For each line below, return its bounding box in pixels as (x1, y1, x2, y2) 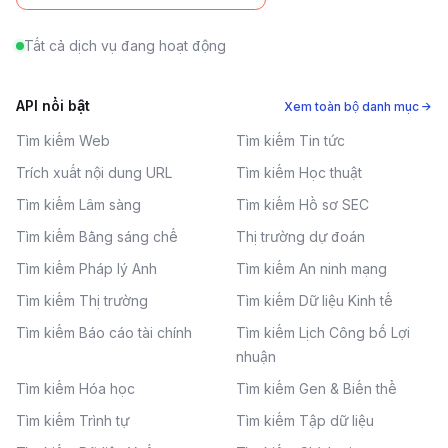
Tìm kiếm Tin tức (236, 132, 345, 149)
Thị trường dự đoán (236, 228, 365, 245)
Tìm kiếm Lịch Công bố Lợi (236, 324, 410, 341)
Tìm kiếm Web (16, 132, 110, 149)
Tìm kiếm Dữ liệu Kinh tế (236, 292, 393, 309)
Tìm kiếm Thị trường (16, 292, 148, 309)
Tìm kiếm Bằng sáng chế (16, 228, 178, 245)
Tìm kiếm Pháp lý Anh (16, 260, 157, 277)
